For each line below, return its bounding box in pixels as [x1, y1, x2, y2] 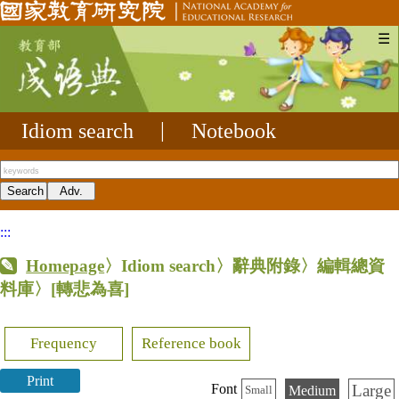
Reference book [141, 335, 241, 352]
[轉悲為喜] [51, 279, 129, 298]
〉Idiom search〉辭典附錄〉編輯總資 [104, 256, 386, 275]
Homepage [26, 256, 105, 275]
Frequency [30, 335, 98, 352]
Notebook [191, 118, 276, 142]
